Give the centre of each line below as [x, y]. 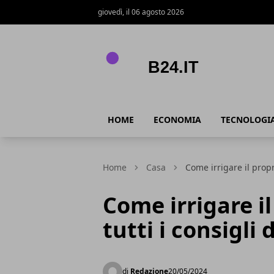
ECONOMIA [177, 120]
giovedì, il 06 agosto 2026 [141, 12]
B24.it [110, 102]
